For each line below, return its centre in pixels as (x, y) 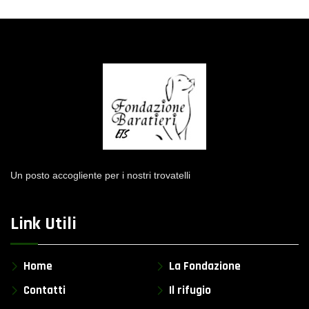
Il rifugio (190, 290)
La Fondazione (205, 266)
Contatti (44, 290)
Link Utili (43, 223)
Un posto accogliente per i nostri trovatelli (100, 175)
